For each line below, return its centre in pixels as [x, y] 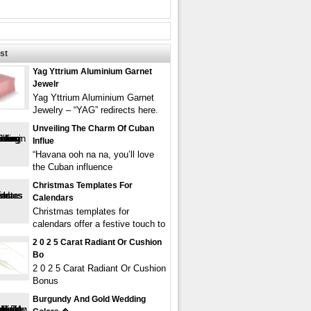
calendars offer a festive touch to [99, 224]
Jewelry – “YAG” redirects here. [95, 110]
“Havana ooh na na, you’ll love [93, 154]
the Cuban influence [73, 167]
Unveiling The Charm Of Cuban [93, 128]
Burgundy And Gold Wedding [89, 299]
